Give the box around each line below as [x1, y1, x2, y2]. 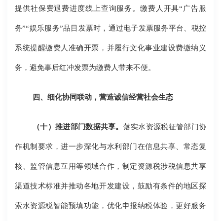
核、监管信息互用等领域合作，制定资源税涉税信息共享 [15, 162, 206, 171]
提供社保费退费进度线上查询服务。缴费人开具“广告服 [15, 4, 206, 13]
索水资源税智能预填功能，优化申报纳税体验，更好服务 [15, 201, 206, 210]
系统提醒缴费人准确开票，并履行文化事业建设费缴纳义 [15, 43, 206, 52]
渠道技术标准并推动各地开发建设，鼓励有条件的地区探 [15, 182, 206, 190]
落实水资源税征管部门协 [123, 122, 206, 131]
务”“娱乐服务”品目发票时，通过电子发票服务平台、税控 [15, 24, 206, 33]
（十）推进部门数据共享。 [33, 122, 123, 131]
